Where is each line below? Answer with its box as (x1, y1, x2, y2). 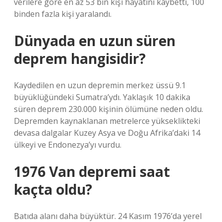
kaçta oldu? (14, 180, 92, 199)
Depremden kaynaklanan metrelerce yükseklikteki (14, 115, 200, 126)
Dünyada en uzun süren (14, 31, 175, 50)
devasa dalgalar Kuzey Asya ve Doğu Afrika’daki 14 (14, 127, 200, 138)
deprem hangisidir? (14, 49, 146, 68)
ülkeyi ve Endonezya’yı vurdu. (14, 139, 121, 150)
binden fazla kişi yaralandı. (14, 8, 111, 19)
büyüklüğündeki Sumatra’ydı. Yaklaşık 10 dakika (14, 92, 190, 103)
